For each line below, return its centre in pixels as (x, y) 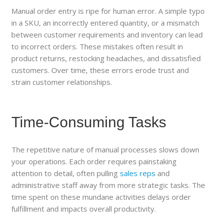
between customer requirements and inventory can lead (107, 34)
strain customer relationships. (62, 82)
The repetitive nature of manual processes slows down (106, 149)
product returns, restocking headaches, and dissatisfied (106, 58)
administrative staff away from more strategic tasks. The (109, 185)
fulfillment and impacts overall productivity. (84, 208)
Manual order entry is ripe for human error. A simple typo (108, 11)
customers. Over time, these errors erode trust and (100, 70)
